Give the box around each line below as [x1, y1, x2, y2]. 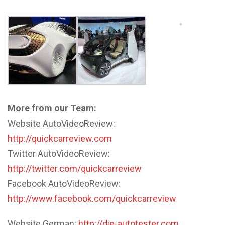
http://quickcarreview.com [8, 133, 112, 144]
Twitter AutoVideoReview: [8, 148, 110, 159]
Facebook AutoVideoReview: [8, 178, 121, 189]
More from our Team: [8, 102, 96, 114]
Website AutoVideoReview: [8, 118, 115, 129]
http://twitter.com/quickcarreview [8, 163, 142, 174]
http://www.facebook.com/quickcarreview [8, 193, 176, 204]
